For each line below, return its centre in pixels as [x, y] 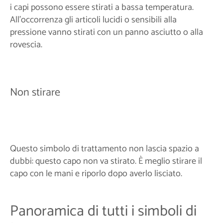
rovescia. [26, 45]
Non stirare [35, 92]
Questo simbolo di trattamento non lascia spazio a [105, 149]
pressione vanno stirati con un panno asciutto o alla [107, 33]
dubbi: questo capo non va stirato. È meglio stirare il [106, 161]
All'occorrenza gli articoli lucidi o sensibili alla [93, 20]
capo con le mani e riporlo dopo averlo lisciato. [96, 173]
